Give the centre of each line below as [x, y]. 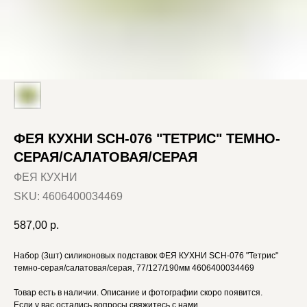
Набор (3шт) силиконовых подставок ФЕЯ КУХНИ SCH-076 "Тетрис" [146, 256]
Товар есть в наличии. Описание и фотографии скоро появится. [138, 293]
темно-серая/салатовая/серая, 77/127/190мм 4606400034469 [134, 268]
